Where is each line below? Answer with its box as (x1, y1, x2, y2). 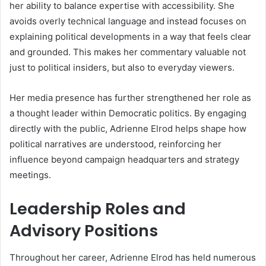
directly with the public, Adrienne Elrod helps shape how (9, 123, 246, 135)
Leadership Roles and (9, 198, 186, 220)
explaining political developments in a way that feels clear (9, 31, 251, 43)
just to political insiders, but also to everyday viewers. (9, 62, 235, 74)
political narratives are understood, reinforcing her (9, 138, 221, 150)
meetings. (9, 169, 51, 181)
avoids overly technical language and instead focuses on (9, 15, 246, 27)
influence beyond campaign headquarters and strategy (9, 154, 239, 166)
